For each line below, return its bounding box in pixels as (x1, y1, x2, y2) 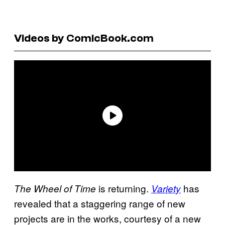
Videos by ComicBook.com (14, 31, 154, 45)
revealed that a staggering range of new (14, 196, 185, 210)
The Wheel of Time (14, 181, 96, 195)
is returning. (96, 181, 151, 195)
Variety (151, 181, 181, 195)
